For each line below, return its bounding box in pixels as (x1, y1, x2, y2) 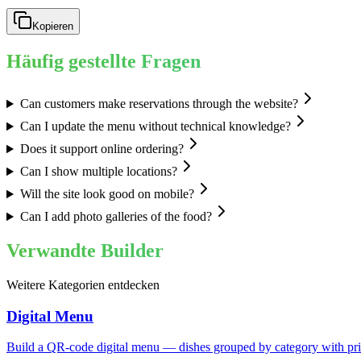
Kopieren (32, 20, 73, 33)
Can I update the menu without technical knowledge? (19, 119, 291, 134)
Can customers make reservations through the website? (19, 97, 298, 111)
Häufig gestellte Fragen (6, 51, 201, 73)
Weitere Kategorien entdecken (6, 278, 160, 293)
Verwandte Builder (6, 240, 164, 262)
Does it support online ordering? (19, 142, 184, 156)
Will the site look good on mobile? (19, 187, 194, 201)
